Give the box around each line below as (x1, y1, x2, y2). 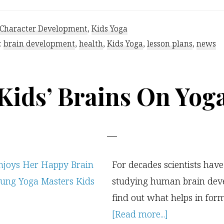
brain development (3, 38, 75, 49)
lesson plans (147, 38, 192, 49)
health (79, 38, 103, 49)
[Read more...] (112, 208, 168, 220)
